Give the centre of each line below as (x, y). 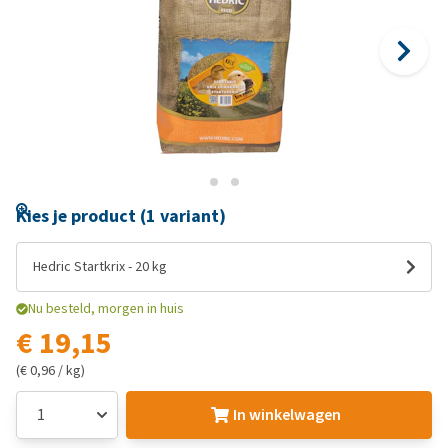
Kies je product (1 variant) (121, 216)
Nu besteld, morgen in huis (106, 308)
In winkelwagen (286, 414)
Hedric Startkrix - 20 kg (100, 266)
